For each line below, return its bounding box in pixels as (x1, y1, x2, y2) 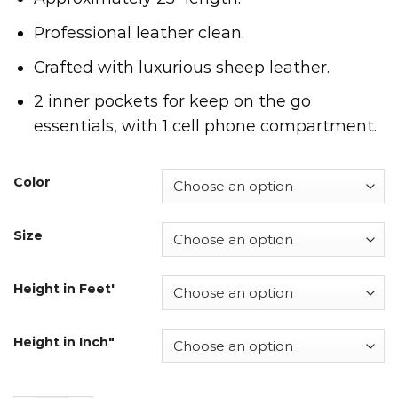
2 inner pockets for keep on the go (34, 92, 312, 111)
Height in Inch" (13, 334, 115, 351)
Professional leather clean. (34, 23, 245, 43)
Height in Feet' (13, 281, 115, 298)
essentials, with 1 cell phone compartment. (34, 116, 378, 136)
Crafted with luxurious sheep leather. (34, 57, 330, 76)
